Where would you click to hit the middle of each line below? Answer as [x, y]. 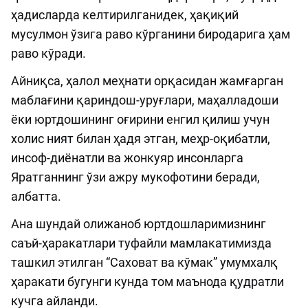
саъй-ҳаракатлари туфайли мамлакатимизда [141, 243]
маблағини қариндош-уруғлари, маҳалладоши [145, 100]
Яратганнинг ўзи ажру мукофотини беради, [135, 177]
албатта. [36, 197]
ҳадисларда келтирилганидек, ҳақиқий [125, 15]
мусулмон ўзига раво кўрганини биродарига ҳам [151, 34]
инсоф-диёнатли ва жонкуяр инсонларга [127, 158]
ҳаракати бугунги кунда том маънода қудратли [147, 282]
